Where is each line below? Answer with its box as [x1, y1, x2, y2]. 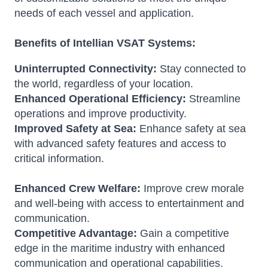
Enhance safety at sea [136, 123, 246, 135]
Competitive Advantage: [14, 227, 137, 240]
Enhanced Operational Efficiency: [14, 93, 186, 105]
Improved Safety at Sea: [14, 123, 136, 135]
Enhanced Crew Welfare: [14, 182, 141, 195]
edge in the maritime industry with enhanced [14, 242, 225, 255]
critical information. [14, 153, 104, 165]
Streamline [186, 93, 240, 105]
